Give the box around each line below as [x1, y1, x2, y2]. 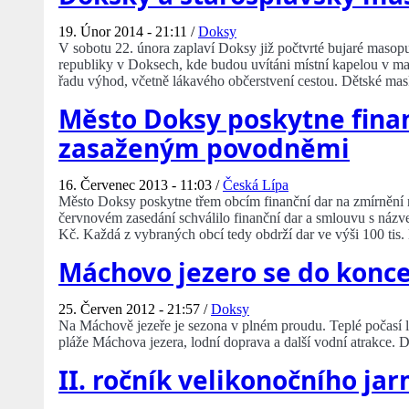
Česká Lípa [223, 177, 288, 194]
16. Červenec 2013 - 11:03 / [58, 177, 223, 194]
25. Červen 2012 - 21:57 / [58, 301, 211, 318]
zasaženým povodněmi [58, 131, 350, 166]
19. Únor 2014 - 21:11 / [58, 24, 198, 40]
